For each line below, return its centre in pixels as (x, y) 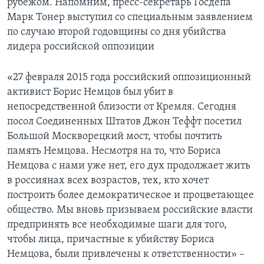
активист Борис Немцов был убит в (90, 93)
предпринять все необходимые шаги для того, (117, 225)
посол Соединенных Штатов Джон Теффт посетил (124, 122)
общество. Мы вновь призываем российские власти (130, 210)
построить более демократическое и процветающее (131, 196)
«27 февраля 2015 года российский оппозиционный (129, 78)
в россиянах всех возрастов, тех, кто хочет (108, 181)
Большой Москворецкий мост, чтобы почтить (115, 137)
